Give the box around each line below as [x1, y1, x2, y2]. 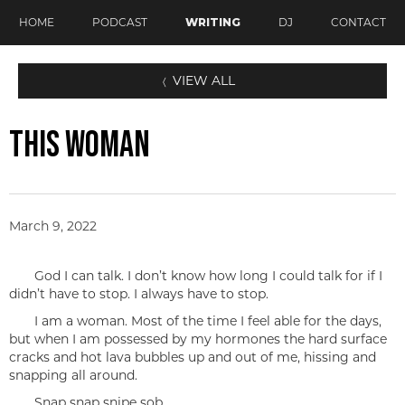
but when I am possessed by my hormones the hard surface [9, 331, 387, 347]
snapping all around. [9, 367, 137, 383]
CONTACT [331, 15, 386, 29]
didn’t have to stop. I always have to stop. [9, 286, 268, 302]
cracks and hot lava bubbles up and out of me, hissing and [9, 349, 376, 365]
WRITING [185, 15, 240, 29]
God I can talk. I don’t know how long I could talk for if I [9, 268, 382, 284]
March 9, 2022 [9, 218, 97, 234]
